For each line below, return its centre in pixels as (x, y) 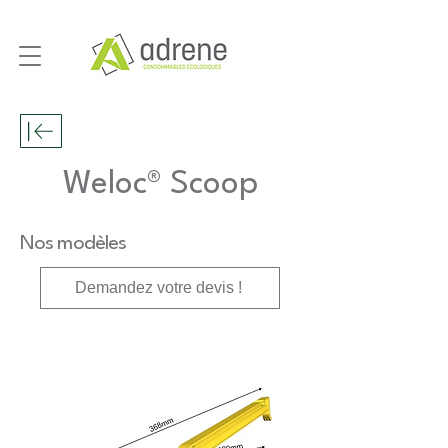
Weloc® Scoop (160, 184)
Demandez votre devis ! (158, 287)
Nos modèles (73, 244)
